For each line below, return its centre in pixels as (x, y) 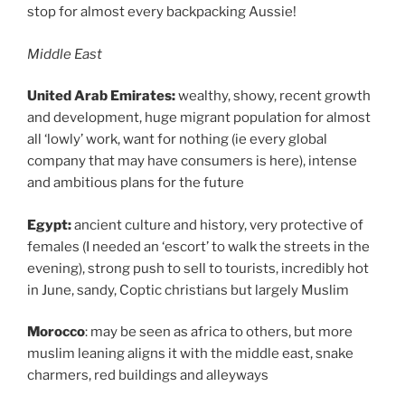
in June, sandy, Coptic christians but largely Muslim (188, 290)
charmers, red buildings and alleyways (148, 376)
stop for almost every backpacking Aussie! (162, 12)
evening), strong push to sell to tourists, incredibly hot (198, 268)
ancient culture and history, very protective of (219, 225)
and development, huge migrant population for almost (199, 118)
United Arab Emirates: (103, 96)
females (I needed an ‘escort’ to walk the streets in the (198, 246)
